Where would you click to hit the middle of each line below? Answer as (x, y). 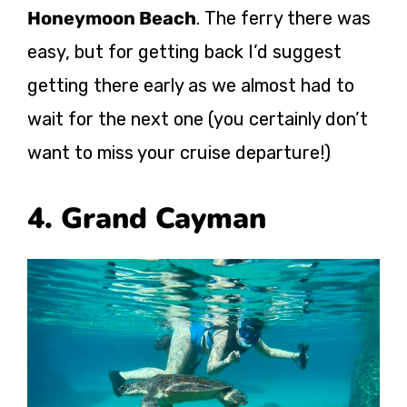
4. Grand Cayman (147, 218)
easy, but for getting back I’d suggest (184, 51)
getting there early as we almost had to (191, 85)
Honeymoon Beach (112, 18)
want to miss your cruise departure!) (179, 152)
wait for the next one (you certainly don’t (198, 119)
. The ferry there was (283, 18)
